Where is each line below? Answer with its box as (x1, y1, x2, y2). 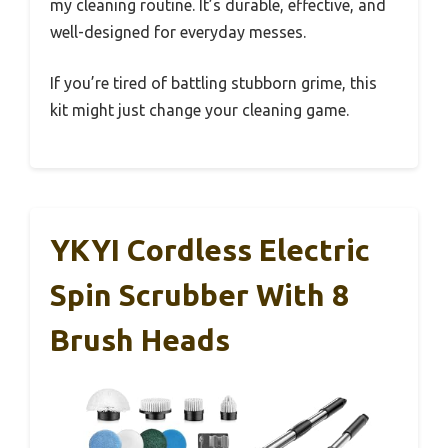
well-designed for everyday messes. (50, 23, 306, 42)
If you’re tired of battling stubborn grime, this (50, 74, 377, 93)
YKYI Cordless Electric (50, 233, 370, 268)
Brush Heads (50, 323, 230, 358)
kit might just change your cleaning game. (50, 101, 349, 120)
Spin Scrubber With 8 (50, 278, 349, 313)
